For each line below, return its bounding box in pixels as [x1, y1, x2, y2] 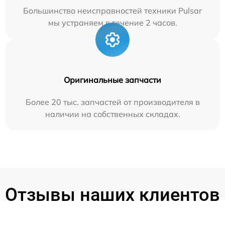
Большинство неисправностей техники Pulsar [23, 5, 202, 16]
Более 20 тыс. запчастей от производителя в [25, 96, 200, 107]
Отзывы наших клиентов [5, 184, 220, 205]
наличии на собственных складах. [45, 108, 180, 119]
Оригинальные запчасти [64, 74, 161, 85]
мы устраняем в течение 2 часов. [48, 17, 177, 28]
